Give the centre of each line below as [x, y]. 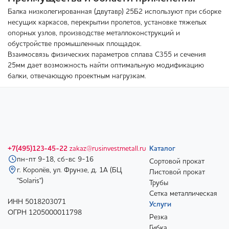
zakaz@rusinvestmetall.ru [108, 149]
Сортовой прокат [177, 162]
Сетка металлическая [183, 194]
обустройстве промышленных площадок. [75, 44]
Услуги [160, 205]
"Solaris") [30, 181]
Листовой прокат [177, 173]
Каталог [162, 149]
